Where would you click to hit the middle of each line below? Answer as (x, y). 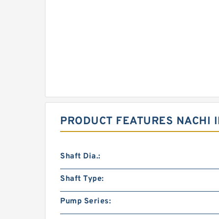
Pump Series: (86, 201)
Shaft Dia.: (80, 156)
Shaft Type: (82, 179)
